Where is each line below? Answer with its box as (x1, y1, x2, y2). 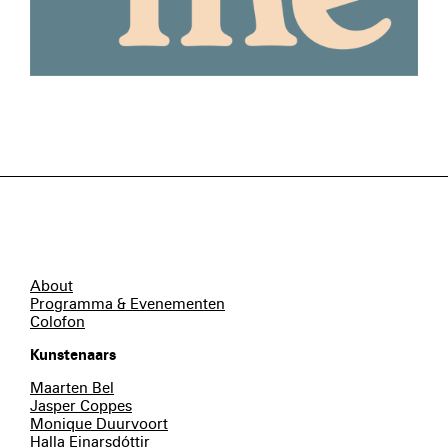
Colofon (30, 313, 85, 332)
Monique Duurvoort (30, 415, 168, 434)
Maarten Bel (30, 379, 114, 398)
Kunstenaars (30, 346, 116, 365)
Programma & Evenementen (30, 295, 225, 314)
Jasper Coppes (30, 397, 132, 416)
